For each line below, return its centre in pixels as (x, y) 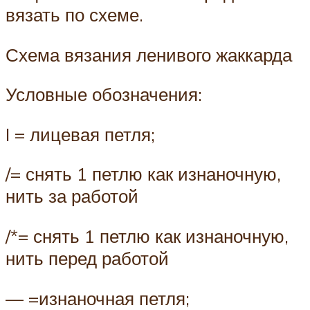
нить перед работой (87, 258)
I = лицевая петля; (80, 134)
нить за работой (72, 196)
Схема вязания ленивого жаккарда (149, 54)
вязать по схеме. (74, 15)
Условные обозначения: (104, 94)
